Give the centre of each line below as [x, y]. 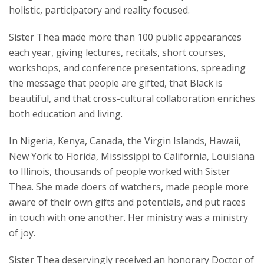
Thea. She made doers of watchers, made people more [129, 187]
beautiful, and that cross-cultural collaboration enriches [132, 99]
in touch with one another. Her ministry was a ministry [128, 218]
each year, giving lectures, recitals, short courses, [117, 53]
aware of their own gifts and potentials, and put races [127, 202]
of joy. [22, 233]
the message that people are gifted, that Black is [116, 83]
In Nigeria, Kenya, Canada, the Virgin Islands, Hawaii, [125, 141]
